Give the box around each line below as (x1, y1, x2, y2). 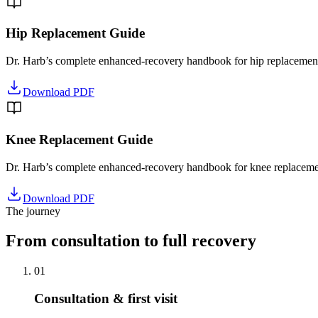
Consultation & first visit (34, 291, 177, 307)
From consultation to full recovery (6, 231, 256, 251)
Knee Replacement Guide (6, 131, 153, 147)
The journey (6, 204, 60, 217)
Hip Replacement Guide (6, 26, 145, 41)
